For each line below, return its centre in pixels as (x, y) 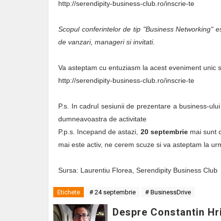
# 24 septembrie (112, 192)
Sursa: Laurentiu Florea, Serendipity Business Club (138, 170)
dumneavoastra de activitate (102, 119)
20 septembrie (164, 132)
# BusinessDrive (168, 192)
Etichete (69, 192)
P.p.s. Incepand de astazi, (99, 132)
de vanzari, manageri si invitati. (107, 42)
